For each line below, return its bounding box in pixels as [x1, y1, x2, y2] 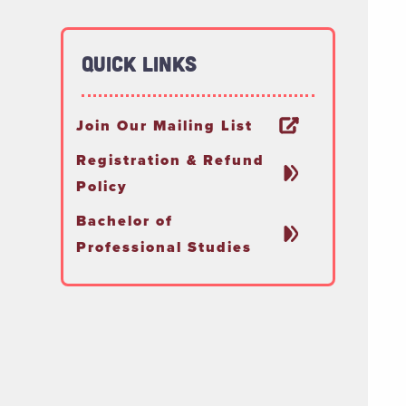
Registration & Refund [75, 150, 265, 171]
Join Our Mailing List [75, 115, 253, 137]
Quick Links [82, 51, 198, 77]
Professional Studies [75, 237, 252, 258]
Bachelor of [75, 210, 173, 232]
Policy [75, 176, 128, 198]
